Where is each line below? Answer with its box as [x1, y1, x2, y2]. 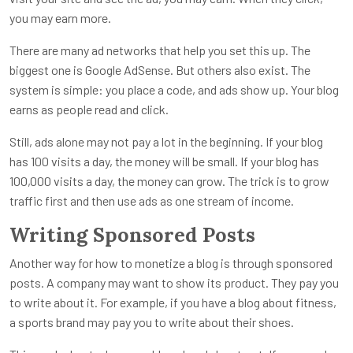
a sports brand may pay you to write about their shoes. [9, 314, 294, 330]
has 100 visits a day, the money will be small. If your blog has [9, 154, 319, 169]
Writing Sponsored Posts [9, 222, 255, 248]
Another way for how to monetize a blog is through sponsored [9, 255, 333, 271]
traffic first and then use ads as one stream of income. [9, 193, 294, 209]
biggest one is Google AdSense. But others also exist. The [9, 62, 310, 78]
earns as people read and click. [9, 102, 169, 117]
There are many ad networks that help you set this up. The [9, 43, 310, 58]
